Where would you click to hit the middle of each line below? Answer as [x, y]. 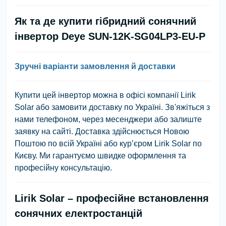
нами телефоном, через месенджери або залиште [108, 119]
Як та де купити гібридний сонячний [105, 21]
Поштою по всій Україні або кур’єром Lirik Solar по [108, 143]
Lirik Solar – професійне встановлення [112, 198]
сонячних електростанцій [78, 213]
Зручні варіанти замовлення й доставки [95, 66]
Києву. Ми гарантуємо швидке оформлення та [100, 155]
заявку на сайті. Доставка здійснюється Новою [102, 131]
